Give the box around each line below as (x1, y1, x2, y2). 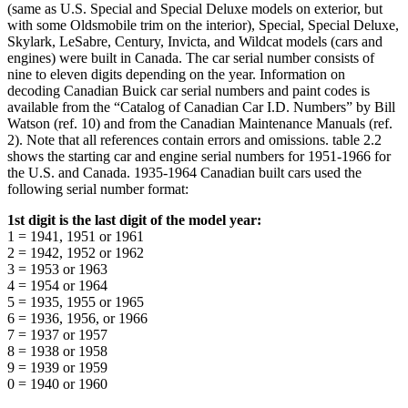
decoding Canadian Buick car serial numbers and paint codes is (7, 82, 370, 98)
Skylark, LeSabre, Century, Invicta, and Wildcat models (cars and (7, 33, 382, 49)
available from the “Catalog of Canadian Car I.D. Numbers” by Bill (7, 98, 395, 115)
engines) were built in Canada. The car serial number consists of (7, 49, 374, 66)
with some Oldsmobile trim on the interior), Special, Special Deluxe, (7, 16, 399, 33)
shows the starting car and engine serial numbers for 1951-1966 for (7, 148, 391, 164)
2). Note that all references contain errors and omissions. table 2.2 (7, 131, 382, 148)
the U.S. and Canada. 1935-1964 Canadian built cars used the (7, 164, 362, 180)
